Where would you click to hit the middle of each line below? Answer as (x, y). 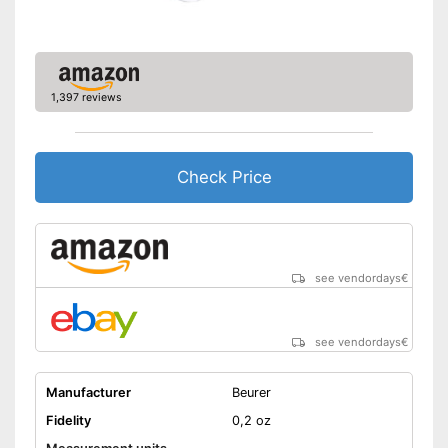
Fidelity (68, 421)
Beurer (251, 393)
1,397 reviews (86, 98)
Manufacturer (88, 393)
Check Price (224, 177)
